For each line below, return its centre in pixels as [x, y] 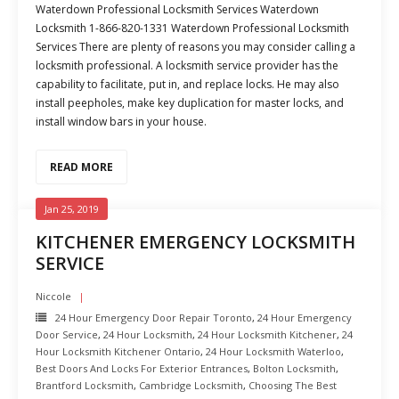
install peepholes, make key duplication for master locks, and [190, 103]
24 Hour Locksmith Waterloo [273, 351]
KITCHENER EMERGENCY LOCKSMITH [195, 242]
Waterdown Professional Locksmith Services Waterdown [177, 9]
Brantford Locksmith [85, 385]
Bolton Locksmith [294, 368]
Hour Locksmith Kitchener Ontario [118, 351]
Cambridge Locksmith [191, 385]
